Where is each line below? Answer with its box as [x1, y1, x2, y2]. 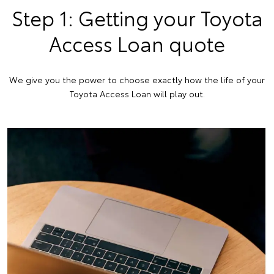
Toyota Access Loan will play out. [69, 87, 205, 100]
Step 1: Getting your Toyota [11, 4, 263, 32]
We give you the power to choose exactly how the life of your [9, 73, 265, 86]
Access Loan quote [49, 29, 225, 57]
